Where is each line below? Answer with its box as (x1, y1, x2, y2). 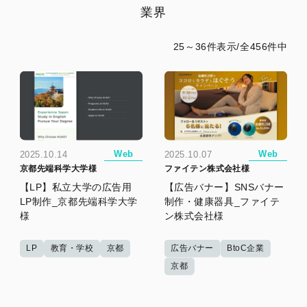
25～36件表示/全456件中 (173, 40, 288, 52)
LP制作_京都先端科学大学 (19, 195, 138, 207)
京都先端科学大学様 (19, 163, 97, 173)
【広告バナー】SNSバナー (164, 181, 284, 193)
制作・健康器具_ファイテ (164, 195, 280, 207)
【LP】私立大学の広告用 (19, 181, 132, 193)
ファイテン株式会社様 (164, 163, 250, 173)
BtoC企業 (227, 243, 265, 253)
